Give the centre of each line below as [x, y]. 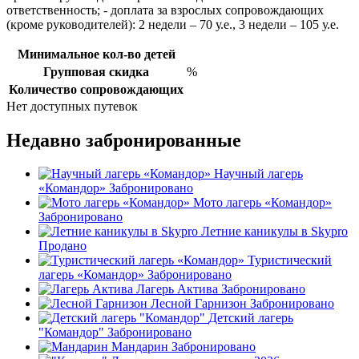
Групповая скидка [96, 71]
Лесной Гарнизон [199, 304]
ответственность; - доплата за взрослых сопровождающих [165, 10]
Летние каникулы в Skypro [274, 232]
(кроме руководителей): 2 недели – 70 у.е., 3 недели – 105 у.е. [173, 24]
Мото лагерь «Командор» [262, 203]
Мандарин [140, 347]
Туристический [290, 260]
